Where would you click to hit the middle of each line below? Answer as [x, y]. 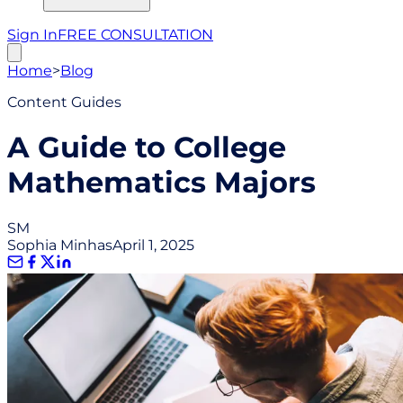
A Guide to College [147, 148]
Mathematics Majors [161, 183]
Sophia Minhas [60, 245]
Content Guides [64, 102]
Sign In [32, 35]
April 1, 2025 [153, 245]
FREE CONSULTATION [135, 35]
